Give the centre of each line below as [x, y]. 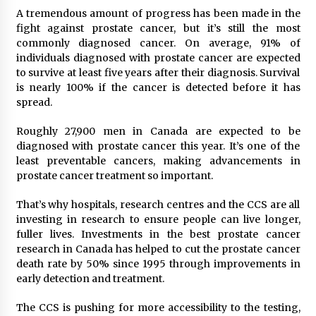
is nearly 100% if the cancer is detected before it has [158, 87]
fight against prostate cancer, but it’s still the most [158, 28]
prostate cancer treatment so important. [114, 175]
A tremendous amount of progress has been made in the [158, 13]
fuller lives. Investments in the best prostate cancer [158, 234]
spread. [34, 102]
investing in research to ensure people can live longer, [158, 219]
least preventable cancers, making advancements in [158, 160]
